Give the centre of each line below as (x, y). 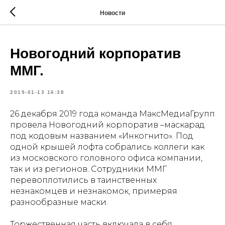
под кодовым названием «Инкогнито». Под (102, 136)
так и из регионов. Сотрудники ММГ (88, 169)
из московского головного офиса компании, (106, 158)
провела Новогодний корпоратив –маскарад (107, 125)
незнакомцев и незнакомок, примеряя (94, 191)
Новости (113, 13)
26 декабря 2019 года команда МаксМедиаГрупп (113, 114)
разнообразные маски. (59, 202)
